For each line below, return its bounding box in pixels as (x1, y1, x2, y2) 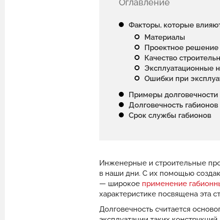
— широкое (99, 179, 142, 189)
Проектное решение (144, 43, 219, 53)
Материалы (144, 33, 185, 42)
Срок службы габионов (129, 111, 211, 120)
